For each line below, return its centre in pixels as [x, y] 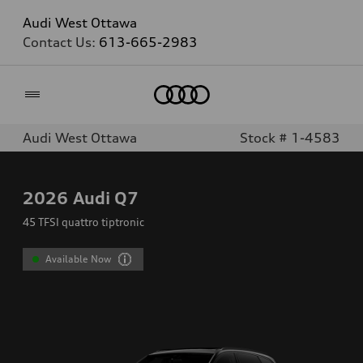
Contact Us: [61, 42]
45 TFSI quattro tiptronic [83, 222]
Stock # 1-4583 [290, 138]
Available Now [79, 259]
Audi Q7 [106, 198]
